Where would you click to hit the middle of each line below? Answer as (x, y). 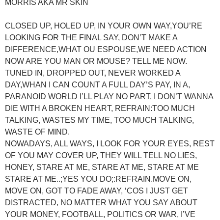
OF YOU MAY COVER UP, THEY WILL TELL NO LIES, (101, 155)
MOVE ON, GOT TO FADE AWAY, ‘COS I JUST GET (96, 191)
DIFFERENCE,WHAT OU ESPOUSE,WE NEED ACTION (106, 49)
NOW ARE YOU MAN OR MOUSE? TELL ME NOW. (96, 61)
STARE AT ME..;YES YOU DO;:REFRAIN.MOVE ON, (98, 179)
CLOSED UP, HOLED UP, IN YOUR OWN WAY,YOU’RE (104, 26)
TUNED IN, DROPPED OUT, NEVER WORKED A (93, 73)
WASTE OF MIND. (37, 132)
